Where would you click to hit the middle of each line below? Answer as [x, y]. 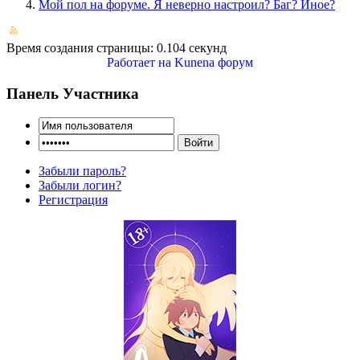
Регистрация [73, 200]
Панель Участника [73, 93]
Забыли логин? [80, 186]
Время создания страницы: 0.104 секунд [117, 48]
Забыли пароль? [82, 171]
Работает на [139, 63]
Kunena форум [214, 63]
